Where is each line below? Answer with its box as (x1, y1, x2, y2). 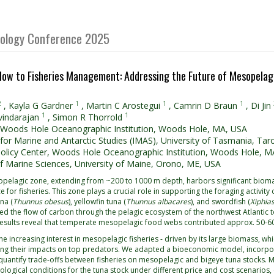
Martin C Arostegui (86, 100, 160, 111)
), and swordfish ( (191, 196, 250, 207)
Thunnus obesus (13, 196, 68, 207)
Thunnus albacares (126, 196, 191, 207)
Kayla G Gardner (9, 100, 73, 111)
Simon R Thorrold (53, 111, 122, 123)
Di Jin (251, 100, 271, 111)
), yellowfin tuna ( (68, 196, 126, 207)
